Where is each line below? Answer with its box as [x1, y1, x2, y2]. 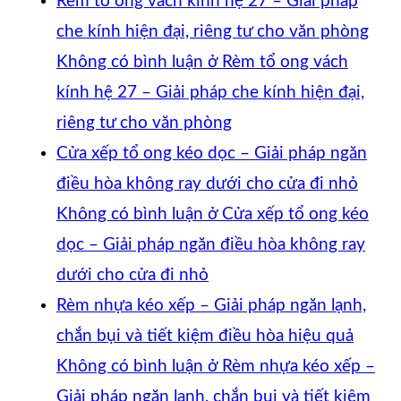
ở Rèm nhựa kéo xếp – [203, 357, 375, 375]
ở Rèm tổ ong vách [203, 53, 348, 71]
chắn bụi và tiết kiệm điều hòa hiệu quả [56, 327, 354, 345]
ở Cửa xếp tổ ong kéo [203, 205, 369, 223]
